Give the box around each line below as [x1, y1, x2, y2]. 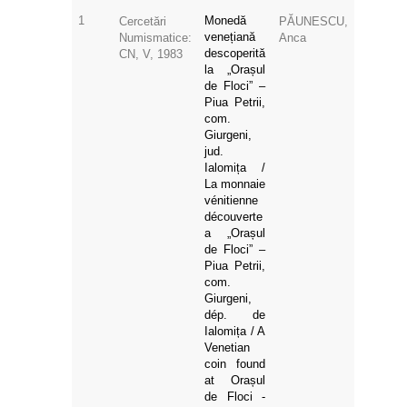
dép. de [204, 307, 265, 322]
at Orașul [204, 372, 265, 387]
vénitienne [204, 193, 258, 207]
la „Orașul [204, 62, 265, 76]
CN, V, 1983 [119, 46, 190, 61]
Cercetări [119, 14, 166, 28]
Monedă [204, 13, 246, 27]
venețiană [204, 29, 255, 44]
